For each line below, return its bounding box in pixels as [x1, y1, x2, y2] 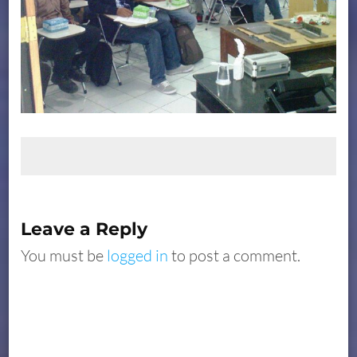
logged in [107, 245, 169, 265]
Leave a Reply [21, 218, 148, 240]
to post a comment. [168, 245, 301, 265]
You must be [21, 245, 108, 265]
